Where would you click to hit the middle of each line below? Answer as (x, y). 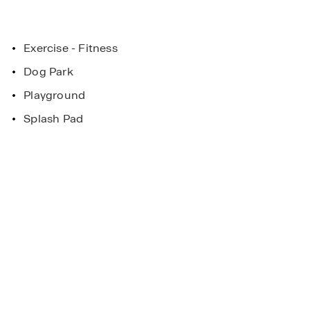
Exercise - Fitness (71, 48)
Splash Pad (54, 119)
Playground (55, 95)
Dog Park (48, 72)
